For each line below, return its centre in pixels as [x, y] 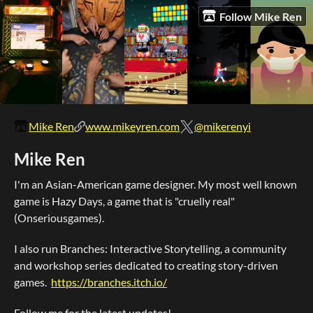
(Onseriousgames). [60, 218]
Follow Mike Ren [261, 16]
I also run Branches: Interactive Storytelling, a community [150, 249]
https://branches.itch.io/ [109, 282]
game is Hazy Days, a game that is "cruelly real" [124, 201]
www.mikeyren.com [132, 126]
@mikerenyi [223, 126]
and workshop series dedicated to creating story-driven [146, 265]
